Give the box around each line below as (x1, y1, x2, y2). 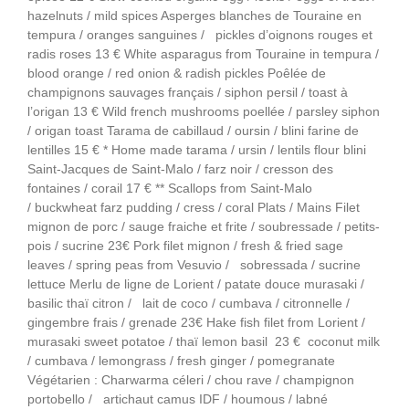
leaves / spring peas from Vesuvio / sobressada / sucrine (27, 257, 361, 273)
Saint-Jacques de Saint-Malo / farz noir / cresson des (27, 162, 333, 177)
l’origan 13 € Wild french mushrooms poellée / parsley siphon (27, 104, 380, 120)
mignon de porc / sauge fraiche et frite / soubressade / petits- (27, 219, 380, 235)
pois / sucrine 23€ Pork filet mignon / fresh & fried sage (27, 238, 343, 254)
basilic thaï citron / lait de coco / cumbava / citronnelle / (27, 296, 350, 311)
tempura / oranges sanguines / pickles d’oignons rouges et (27, 27, 372, 43)
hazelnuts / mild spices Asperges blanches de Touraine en (27, 8, 362, 24)
